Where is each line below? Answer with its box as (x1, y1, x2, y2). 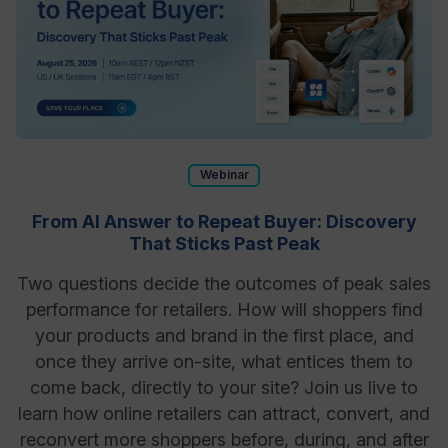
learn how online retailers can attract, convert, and (18, 402, 430, 424)
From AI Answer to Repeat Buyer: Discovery (31, 210, 417, 232)
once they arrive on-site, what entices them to (35, 350, 413, 372)
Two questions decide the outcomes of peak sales (17, 272, 431, 294)
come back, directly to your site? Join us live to (30, 376, 418, 398)
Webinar (199, 167, 249, 182)
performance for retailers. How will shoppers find (25, 298, 423, 320)
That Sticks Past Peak (128, 232, 320, 254)
